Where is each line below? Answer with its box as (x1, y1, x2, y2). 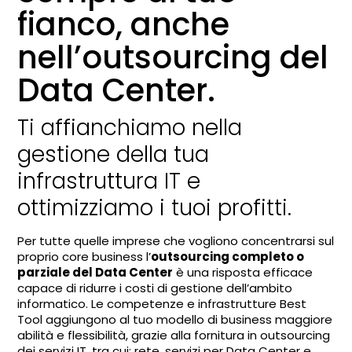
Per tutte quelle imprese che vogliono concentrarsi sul (17, 232, 335, 249)
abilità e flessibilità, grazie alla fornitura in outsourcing (17, 326, 331, 343)
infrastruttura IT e (17, 165, 201, 196)
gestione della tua (17, 138, 210, 170)
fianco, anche (17, 2, 230, 46)
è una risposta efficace (173, 263, 313, 280)
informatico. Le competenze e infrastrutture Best (17, 295, 307, 312)
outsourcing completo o (151, 247, 305, 265)
